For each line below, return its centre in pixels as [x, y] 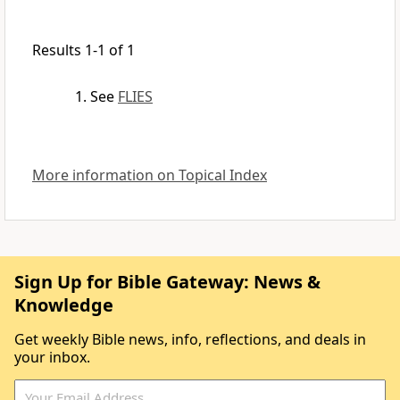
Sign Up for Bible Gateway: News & [167, 282]
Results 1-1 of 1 [83, 50]
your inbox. [52, 358]
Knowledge [64, 305]
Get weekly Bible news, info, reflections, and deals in [190, 340]
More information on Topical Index [150, 175]
